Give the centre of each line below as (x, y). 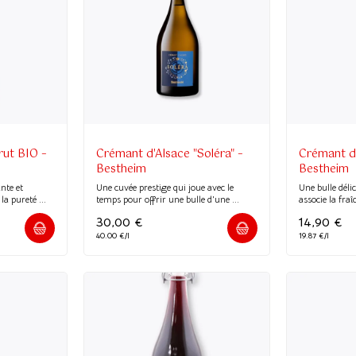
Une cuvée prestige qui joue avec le (164, 187)
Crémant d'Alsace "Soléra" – (169, 154)
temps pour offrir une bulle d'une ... (167, 199)
